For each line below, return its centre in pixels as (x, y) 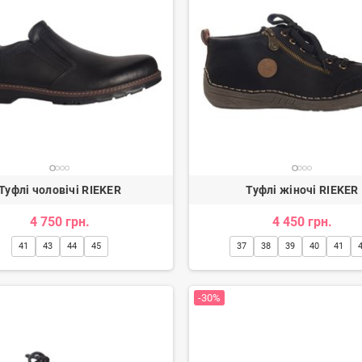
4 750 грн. (59, 221)
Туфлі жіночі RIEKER (302, 189)
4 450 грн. (302, 221)
